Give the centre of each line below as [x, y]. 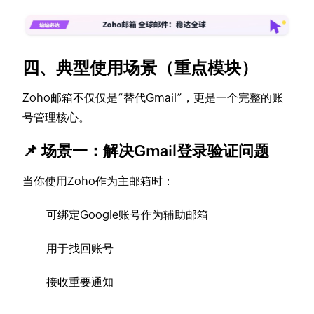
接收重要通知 [80, 282]
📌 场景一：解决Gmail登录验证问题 [146, 151]
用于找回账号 [80, 248]
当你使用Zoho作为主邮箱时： [98, 181]
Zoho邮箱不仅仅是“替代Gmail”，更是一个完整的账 [153, 98]
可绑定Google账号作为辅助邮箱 [128, 215]
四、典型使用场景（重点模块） [141, 68]
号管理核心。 [56, 117]
